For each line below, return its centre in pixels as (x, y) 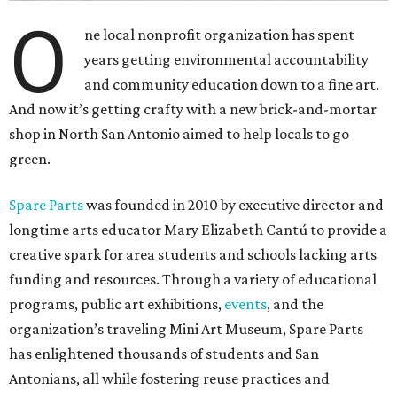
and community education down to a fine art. (232, 85)
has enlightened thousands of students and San (164, 354)
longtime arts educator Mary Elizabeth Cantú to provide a (198, 230)
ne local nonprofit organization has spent (220, 35)
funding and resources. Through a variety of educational (193, 280)
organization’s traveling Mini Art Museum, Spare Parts (186, 329)
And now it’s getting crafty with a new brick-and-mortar (193, 109)
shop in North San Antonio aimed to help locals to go (179, 134)
